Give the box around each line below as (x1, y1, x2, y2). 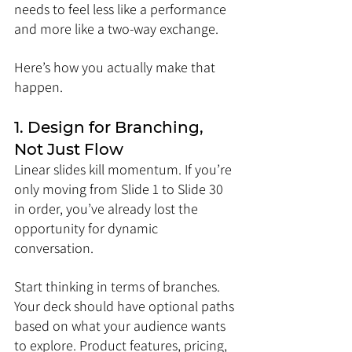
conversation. (14, 239, 93, 257)
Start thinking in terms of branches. (14, 277, 223, 295)
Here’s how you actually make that (14, 58, 218, 76)
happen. (14, 78, 63, 96)
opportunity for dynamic (14, 219, 161, 237)
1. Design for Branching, (14, 118, 207, 137)
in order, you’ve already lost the (14, 200, 201, 218)
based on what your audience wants (14, 317, 229, 335)
